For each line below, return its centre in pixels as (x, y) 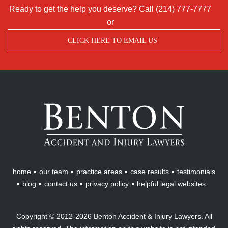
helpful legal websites (171, 183)
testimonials (196, 171)
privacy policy (107, 183)
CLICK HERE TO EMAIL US (112, 41)
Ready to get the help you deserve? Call (82, 9)
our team (54, 171)
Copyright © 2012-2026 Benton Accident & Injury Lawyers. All (114, 216)
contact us (61, 183)
